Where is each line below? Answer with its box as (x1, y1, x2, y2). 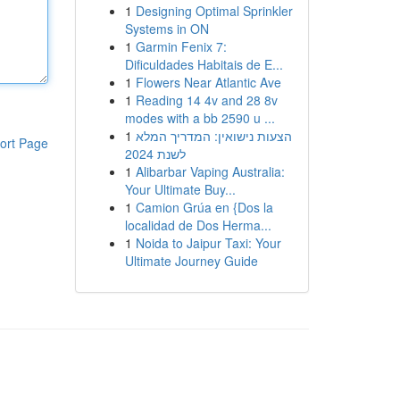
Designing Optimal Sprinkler (135, 2, 293, 20)
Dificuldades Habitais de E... (124, 55, 283, 73)
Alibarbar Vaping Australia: (135, 162, 285, 180)
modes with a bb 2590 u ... (124, 109, 275, 127)
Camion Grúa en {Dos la (135, 198, 273, 216)
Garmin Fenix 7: (135, 37, 227, 55)
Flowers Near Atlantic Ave (135, 73, 281, 91)
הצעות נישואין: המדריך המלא (135, 127, 292, 145)
